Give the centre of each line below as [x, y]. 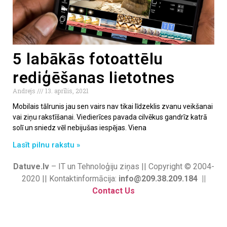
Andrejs [25, 90]
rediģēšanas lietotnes [94, 78]
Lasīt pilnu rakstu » [46, 145]
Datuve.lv [31, 166]
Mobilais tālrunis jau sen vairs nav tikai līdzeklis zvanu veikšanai [113, 106]
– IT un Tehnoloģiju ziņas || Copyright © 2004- [131, 166]
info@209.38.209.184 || [162, 178]
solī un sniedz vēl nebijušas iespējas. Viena [80, 127]
